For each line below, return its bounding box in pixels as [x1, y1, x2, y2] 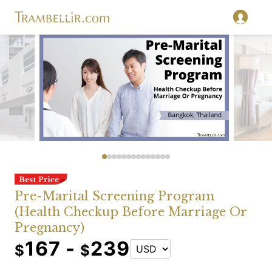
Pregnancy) [15, 220, 84, 235]
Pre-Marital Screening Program [15, 189, 214, 203]
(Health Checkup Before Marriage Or [15, 205, 246, 219]
